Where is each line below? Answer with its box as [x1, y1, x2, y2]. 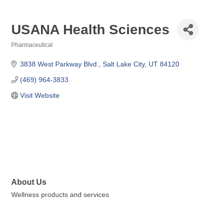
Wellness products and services [11, 191, 109, 199]
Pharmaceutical [11, 42, 53, 48]
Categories [11, 48, 42, 55]
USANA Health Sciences [11, 22, 170, 37]
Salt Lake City [102, 60, 145, 68]
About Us [11, 177, 46, 187]
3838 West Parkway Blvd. [20, 60, 99, 68]
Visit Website [20, 91, 60, 99]
